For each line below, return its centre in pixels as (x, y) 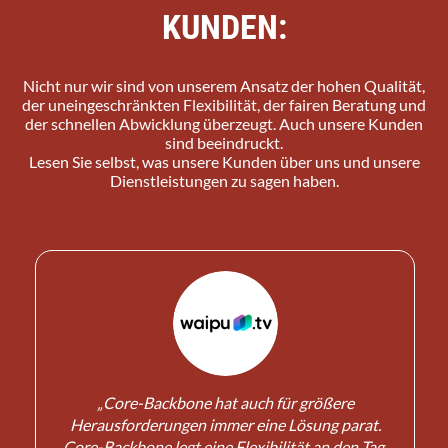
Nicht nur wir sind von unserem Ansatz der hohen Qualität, (224, 85)
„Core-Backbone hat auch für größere (225, 402)
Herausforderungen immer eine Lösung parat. (225, 424)
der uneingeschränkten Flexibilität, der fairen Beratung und (224, 104)
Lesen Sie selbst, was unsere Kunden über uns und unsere (224, 161)
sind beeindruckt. (224, 142)
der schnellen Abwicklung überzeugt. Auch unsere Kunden (224, 123)
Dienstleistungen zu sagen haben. (224, 180)
